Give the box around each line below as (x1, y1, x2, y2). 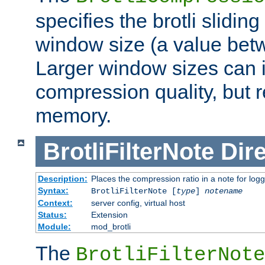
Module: (37, 222, 71, 232)
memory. (35, 104, 111, 127)
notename (204, 186, 243, 196)
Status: (37, 210, 67, 220)
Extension (91, 210, 128, 220)
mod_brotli (91, 222, 131, 232)
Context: (37, 198, 73, 208)
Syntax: (37, 186, 69, 196)
